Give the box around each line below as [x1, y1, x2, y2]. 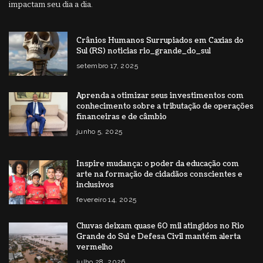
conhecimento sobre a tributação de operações [76, 100, 254, 112]
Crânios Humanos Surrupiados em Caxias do [76, 35, 244, 46]
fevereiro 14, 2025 [76, 195, 137, 204]
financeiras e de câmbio [76, 111, 168, 122]
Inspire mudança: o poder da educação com [76, 158, 239, 169]
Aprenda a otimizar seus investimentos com [76, 90, 244, 101]
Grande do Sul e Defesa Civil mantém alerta [76, 231, 241, 242]
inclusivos [76, 179, 117, 190]
